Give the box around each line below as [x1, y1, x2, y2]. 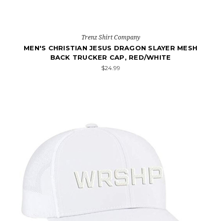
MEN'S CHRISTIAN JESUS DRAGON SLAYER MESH [24, 44, 197, 52]
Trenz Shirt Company [81, 33, 140, 41]
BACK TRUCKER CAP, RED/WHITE [50, 53, 171, 61]
